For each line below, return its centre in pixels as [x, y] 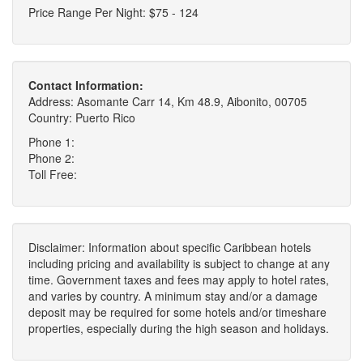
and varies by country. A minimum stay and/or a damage [173, 296]
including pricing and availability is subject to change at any [179, 263]
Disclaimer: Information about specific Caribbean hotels [170, 247]
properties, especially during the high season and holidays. [179, 328]
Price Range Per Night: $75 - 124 [113, 12]
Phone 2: [51, 158]
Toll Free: [53, 174]
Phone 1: [51, 142]
